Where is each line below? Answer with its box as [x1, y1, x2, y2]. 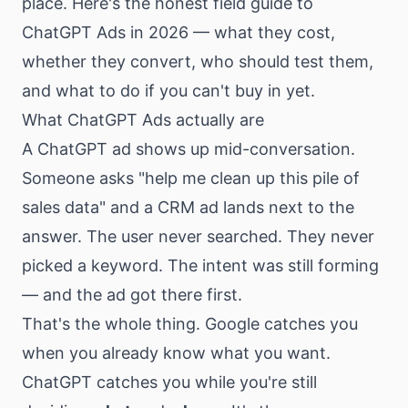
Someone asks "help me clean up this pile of [22, 168, 360, 188]
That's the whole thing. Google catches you [22, 314, 358, 333]
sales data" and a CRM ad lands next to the [22, 198, 354, 217]
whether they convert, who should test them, [22, 52, 373, 71]
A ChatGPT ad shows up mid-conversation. [22, 139, 355, 158]
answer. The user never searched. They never [22, 227, 374, 246]
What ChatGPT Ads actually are [22, 110, 264, 129]
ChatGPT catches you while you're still [22, 372, 317, 392]
